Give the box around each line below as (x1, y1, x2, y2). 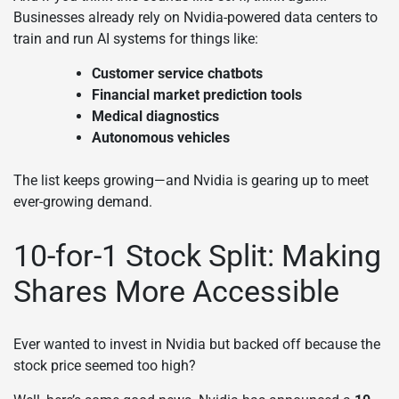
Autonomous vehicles (92, 128, 230, 146)
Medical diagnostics (92, 107, 219, 125)
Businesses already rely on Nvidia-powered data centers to (13, 8, 378, 26)
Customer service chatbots (92, 64, 263, 82)
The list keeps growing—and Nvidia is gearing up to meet (13, 171, 369, 189)
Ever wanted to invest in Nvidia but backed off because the (13, 336, 380, 354)
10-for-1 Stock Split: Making (13, 237, 381, 273)
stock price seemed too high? (13, 357, 196, 375)
